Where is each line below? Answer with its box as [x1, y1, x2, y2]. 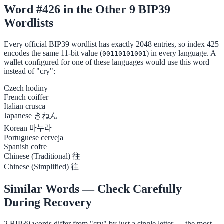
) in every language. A [146, 49, 216, 58]
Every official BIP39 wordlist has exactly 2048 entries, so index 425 [4, 40, 219, 49]
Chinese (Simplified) [4, 162, 69, 171]
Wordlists [4, 16, 53, 30]
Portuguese [4, 133, 39, 142]
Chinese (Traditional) [4, 152, 70, 161]
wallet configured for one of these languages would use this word [4, 58, 209, 67]
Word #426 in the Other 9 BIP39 [4, 3, 170, 16]
